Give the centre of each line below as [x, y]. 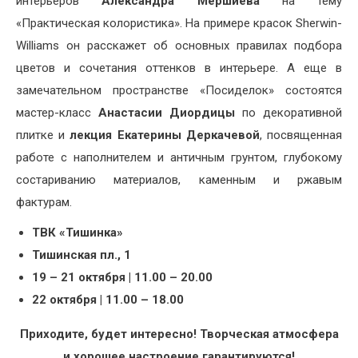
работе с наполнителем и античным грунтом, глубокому [179, 158]
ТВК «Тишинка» [78, 233]
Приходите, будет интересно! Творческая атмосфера [179, 334]
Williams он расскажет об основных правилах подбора [179, 46]
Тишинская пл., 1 [82, 255]
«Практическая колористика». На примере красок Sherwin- [179, 24]
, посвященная [301, 135]
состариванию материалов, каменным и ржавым [179, 180]
